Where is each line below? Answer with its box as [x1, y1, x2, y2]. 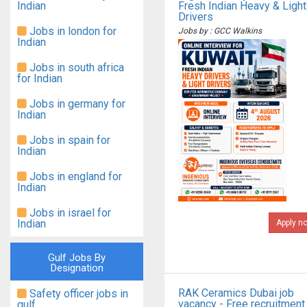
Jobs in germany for [27, 97, 125, 110]
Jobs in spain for [27, 134, 110, 147]
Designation [50, 262, 103, 274]
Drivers [178, 10, 213, 23]
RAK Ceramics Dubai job [178, 286, 294, 299]
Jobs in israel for [27, 206, 111, 219]
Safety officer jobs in [27, 287, 128, 300]
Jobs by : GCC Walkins [178, 26, 262, 36]
